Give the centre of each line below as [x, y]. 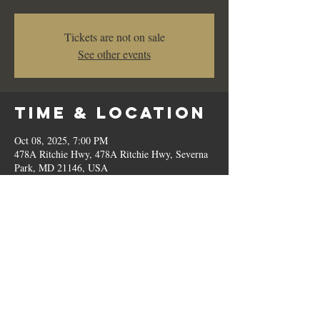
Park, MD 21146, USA [61, 167]
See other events [114, 54]
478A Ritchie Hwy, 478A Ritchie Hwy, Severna [111, 154]
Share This [78, 246]
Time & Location [110, 113]
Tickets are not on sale [114, 37]
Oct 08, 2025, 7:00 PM [61, 140]
